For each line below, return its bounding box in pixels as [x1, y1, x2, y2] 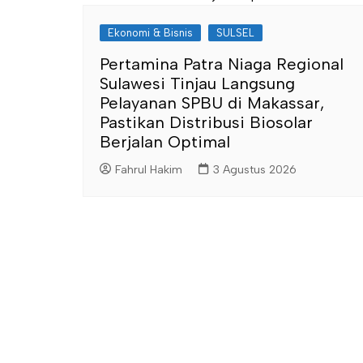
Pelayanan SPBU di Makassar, [100, 93, 324, 113]
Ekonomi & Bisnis [108, 27, 193, 39]
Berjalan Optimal [100, 132, 230, 152]
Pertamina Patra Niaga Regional [100, 54, 344, 74]
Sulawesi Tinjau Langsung [100, 74, 295, 93]
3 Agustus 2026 [213, 162, 297, 177]
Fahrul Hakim [115, 162, 182, 177]
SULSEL [216, 27, 254, 39]
